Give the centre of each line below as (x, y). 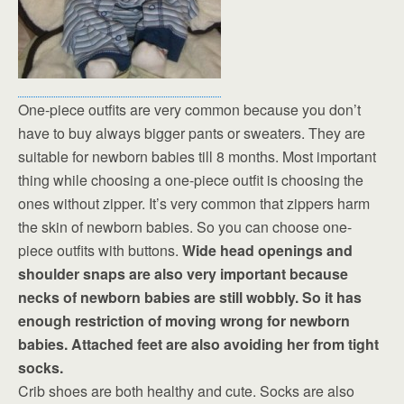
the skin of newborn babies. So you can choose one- (185, 226)
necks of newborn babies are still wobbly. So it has (190, 297)
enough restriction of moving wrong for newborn (184, 320)
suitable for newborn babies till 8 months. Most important (197, 156)
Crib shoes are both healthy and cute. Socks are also (186, 390)
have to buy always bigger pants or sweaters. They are (192, 133)
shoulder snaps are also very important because (183, 273)
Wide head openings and (267, 250)
